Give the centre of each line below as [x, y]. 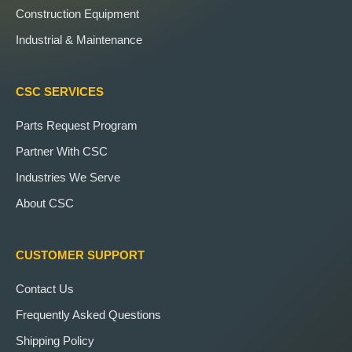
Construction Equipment [77, 13]
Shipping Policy [55, 340]
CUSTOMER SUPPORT [80, 255]
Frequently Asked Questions [88, 314]
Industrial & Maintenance [79, 39]
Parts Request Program [77, 125]
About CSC [45, 203]
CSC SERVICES [60, 91]
